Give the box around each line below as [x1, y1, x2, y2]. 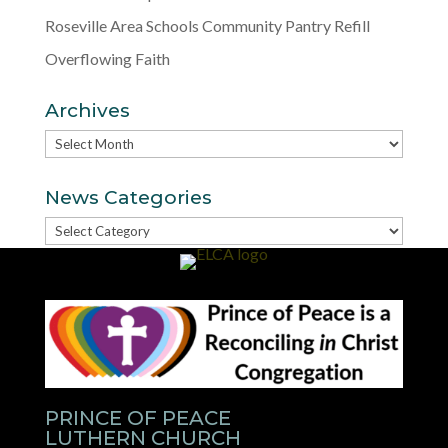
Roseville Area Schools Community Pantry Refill [44, 15, 370, 35]
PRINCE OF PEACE [44, 405, 231, 430]
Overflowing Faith [44, 48, 170, 68]
